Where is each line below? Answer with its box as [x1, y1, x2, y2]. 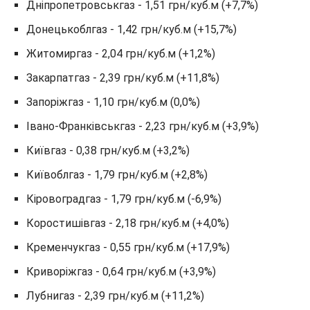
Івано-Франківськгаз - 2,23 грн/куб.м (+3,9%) [26, 120, 259, 133]
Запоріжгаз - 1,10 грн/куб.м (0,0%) [26, 95, 200, 109]
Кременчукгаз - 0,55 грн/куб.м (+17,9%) [26, 241, 230, 254]
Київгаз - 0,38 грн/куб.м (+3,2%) [26, 144, 190, 157]
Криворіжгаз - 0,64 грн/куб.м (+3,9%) [26, 265, 216, 278]
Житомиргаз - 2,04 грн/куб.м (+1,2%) [26, 47, 215, 60]
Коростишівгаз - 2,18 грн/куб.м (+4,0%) [26, 217, 229, 230]
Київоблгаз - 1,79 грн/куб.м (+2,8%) [26, 168, 208, 181]
